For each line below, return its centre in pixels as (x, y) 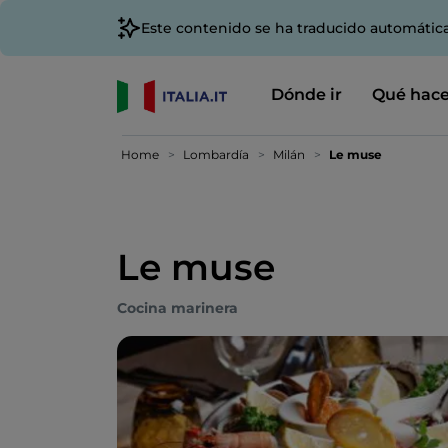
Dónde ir (306, 94)
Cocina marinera (177, 308)
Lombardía (216, 154)
